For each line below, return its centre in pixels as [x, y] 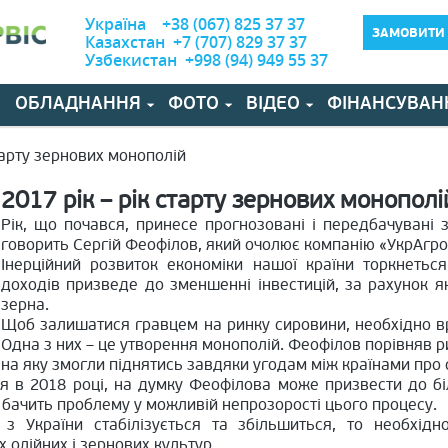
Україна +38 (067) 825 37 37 [195, 24]
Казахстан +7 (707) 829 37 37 [196, 42]
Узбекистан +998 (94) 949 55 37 [207, 60]
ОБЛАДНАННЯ [78, 104]
